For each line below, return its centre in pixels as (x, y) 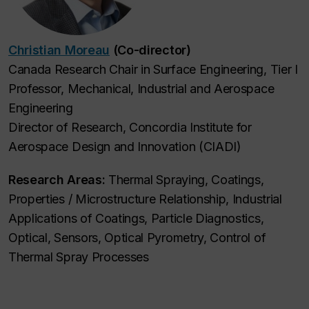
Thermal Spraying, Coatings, (186, 179)
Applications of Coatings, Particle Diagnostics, (136, 218)
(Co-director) (150, 50)
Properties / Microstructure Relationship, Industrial (145, 199)
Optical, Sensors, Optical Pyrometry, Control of (137, 237)
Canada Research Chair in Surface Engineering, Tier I (153, 69)
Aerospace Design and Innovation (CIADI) (125, 146)
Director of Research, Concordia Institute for (130, 127)
